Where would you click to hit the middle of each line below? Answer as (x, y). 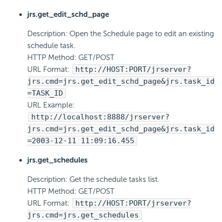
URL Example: (51, 105)
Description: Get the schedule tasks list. (93, 180)
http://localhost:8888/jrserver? (100, 117)
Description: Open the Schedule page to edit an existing (121, 34)
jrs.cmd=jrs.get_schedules (83, 215)
